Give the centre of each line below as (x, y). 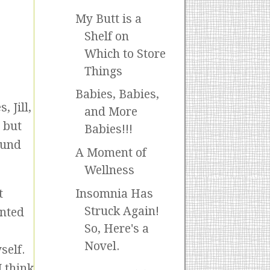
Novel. (102, 246)
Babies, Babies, (117, 95)
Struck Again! (121, 211)
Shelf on (106, 36)
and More (111, 112)
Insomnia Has (114, 193)
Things (103, 71)
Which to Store (125, 54)
